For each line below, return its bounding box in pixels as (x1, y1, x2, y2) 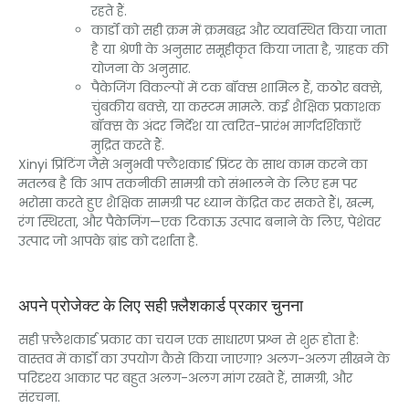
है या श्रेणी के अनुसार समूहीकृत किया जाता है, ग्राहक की (91, 40, 388, 59)
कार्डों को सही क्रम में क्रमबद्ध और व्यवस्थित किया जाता (91, 21, 386, 40)
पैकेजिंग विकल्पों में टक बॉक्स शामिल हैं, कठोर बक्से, (91, 79, 383, 98)
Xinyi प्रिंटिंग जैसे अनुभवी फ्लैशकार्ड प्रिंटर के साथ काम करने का (18, 155, 367, 174)
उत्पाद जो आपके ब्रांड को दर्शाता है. (18, 232, 198, 251)
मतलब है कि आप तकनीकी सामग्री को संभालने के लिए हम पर (18, 174, 357, 194)
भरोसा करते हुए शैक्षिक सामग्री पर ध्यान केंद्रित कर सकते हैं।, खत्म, (18, 194, 374, 213)
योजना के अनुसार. (91, 59, 191, 79)
